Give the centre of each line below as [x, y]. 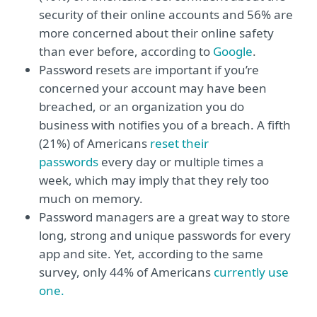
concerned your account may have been [153, 88]
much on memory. [91, 198]
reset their [179, 143]
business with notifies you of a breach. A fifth [165, 125]
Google [233, 51]
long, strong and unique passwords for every [165, 235]
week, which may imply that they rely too [154, 180]
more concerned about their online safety [156, 33]
